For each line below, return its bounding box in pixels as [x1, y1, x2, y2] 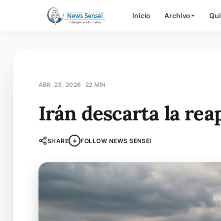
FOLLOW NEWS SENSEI [80, 137, 151, 145]
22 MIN [85, 80, 106, 88]
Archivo [164, 11, 191, 20]
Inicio [132, 11, 151, 20]
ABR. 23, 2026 [38, 80, 81, 88]
